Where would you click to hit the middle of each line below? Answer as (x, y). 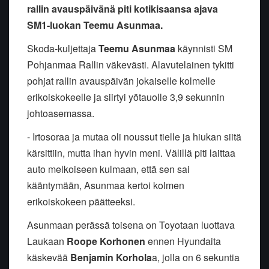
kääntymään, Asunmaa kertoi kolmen (106, 186)
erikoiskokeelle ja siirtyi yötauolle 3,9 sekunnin (126, 97)
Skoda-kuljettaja (63, 49)
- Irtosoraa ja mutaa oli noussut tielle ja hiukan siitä (134, 137)
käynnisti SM (204, 49)
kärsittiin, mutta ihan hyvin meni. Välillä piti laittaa (131, 153)
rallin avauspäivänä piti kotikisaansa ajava (122, 9)
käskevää (49, 258)
